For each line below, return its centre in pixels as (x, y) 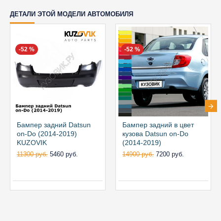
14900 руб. (138, 154)
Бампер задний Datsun (54, 125)
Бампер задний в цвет (158, 125)
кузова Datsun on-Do (155, 134)
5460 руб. (64, 154)
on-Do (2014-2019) (47, 134)
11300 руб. (32, 154)
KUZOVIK (32, 143)
